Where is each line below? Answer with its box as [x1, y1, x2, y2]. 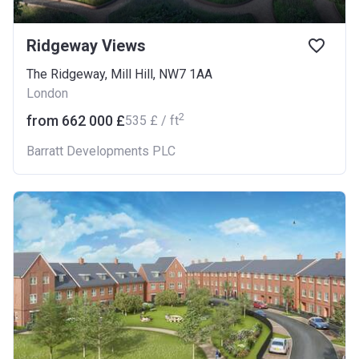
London [26, 86, 68, 101]
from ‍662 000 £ [26, 112, 125, 129]
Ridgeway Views [26, 36, 146, 55]
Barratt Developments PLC [26, 143, 175, 159]
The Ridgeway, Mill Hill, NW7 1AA [26, 67, 212, 82]
